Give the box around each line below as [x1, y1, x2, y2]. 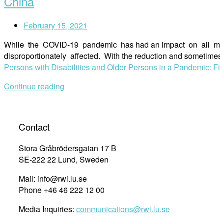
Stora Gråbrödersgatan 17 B [19, 142, 116, 154]
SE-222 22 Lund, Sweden [19, 154, 109, 165]
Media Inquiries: [19, 203, 76, 215]
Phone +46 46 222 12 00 [19, 184, 105, 196]
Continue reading [4, 80, 64, 92]
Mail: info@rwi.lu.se [19, 173, 87, 185]
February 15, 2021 [24, 19, 87, 31]
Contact [19, 120, 50, 134]
